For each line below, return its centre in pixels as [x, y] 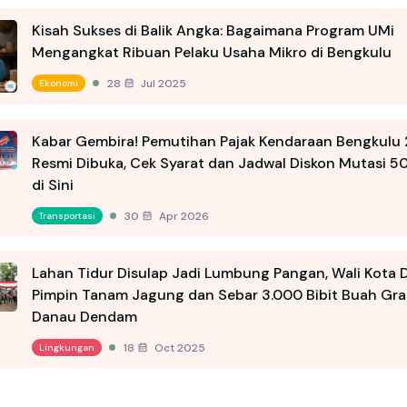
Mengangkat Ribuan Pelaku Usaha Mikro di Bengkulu [212, 53]
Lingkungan [67, 348]
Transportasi [67, 216]
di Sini [53, 185]
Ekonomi [59, 84]
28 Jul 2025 [162, 83]
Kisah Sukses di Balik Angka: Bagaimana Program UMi [213, 31]
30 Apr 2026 [183, 216]
